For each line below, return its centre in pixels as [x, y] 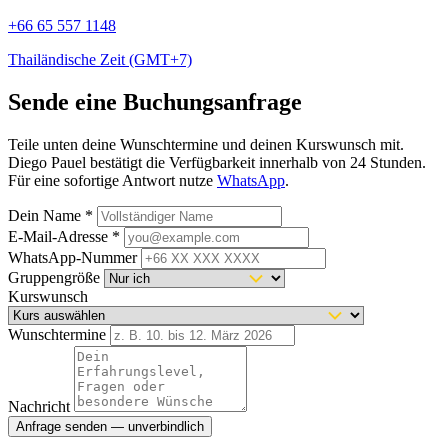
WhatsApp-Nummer [72, 257]
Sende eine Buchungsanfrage [155, 101]
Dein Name [46, 215]
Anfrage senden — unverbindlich [110, 426]
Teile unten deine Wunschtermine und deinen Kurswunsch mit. [206, 144]
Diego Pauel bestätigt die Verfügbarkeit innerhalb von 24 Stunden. [217, 162]
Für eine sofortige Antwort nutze [112, 180]
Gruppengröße [54, 277]
